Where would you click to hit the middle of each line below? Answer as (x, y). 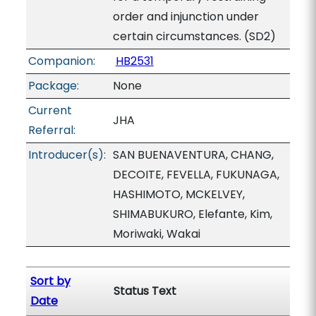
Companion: (61, 61)
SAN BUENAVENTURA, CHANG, (193, 155)
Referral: (51, 130)
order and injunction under (186, 17)
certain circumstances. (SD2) (194, 36)
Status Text (145, 291)
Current (50, 110)
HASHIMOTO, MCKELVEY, (178, 194)
